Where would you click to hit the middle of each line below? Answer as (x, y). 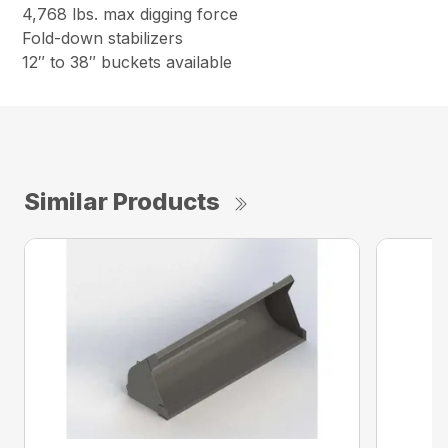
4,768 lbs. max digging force (130, 14)
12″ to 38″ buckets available (127, 62)
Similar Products (122, 202)
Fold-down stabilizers (103, 38)
